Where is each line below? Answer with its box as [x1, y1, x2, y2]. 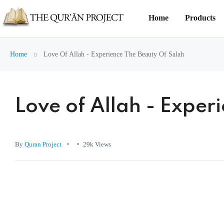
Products [185, 13, 215, 22]
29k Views [83, 140, 111, 148]
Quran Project [24, 140, 61, 148]
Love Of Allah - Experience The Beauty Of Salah [41, 50, 184, 58]
